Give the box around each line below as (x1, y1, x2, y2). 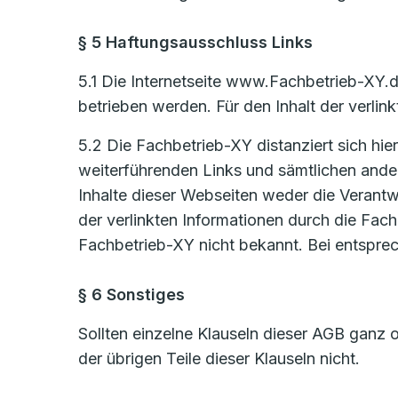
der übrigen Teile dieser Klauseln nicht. (78, 349, 360, 368)
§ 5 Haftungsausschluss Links (78, 33, 313, 52)
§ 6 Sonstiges (78, 285, 185, 304)
